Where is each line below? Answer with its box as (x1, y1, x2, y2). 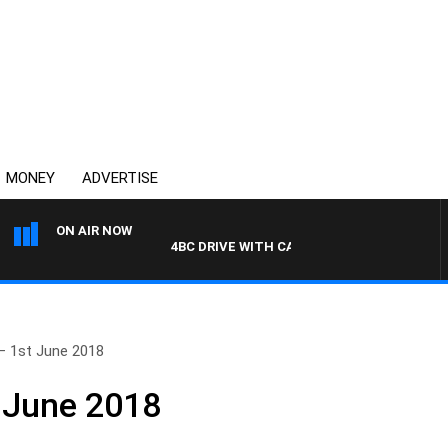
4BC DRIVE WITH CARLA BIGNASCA (138, 239, 359, 254)
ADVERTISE (82, 169, 158, 187)
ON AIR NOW (56, 223, 132, 238)
